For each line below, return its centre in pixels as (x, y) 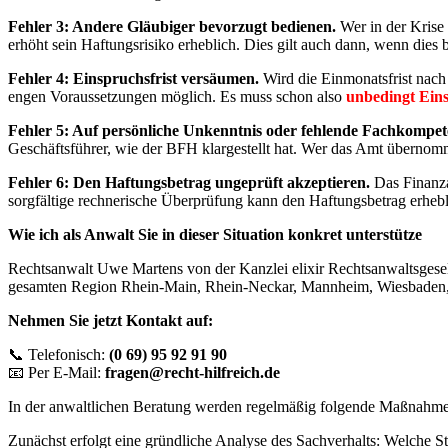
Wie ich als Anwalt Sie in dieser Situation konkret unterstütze (215, 235)
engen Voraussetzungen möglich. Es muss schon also (177, 97)
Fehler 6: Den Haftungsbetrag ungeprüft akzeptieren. (189, 183)
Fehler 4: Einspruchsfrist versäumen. (133, 79)
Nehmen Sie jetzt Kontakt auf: (110, 321)
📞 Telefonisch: (58, 355)
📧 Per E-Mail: (54, 373)
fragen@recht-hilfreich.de (190, 373)
